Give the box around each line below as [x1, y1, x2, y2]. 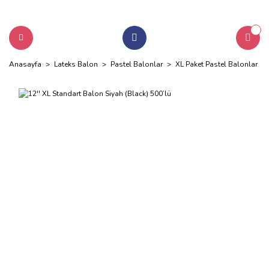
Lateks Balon [54, 59, 98, 69]
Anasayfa [9, 59, 41, 69]
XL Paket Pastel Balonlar [175, 59, 258, 69]
